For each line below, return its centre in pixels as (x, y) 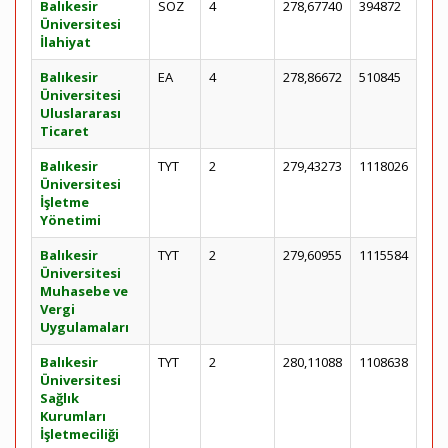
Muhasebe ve (84, 291)
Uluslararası (80, 113)
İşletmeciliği (79, 434)
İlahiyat (65, 42)
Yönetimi (70, 220)
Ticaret (64, 131)
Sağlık (59, 398)
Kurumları (73, 416)
